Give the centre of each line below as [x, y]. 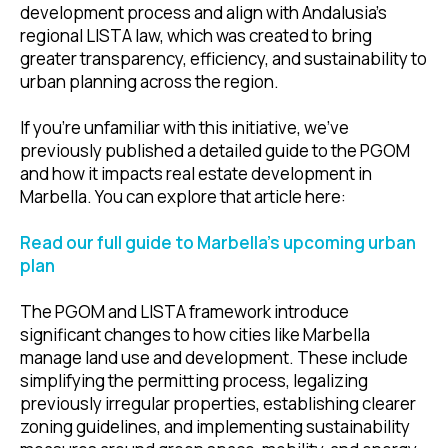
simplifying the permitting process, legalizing [194, 380]
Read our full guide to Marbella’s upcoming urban [218, 242]
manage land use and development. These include [214, 357]
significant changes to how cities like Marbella [195, 334]
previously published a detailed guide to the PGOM [215, 150]
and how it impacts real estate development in [196, 173]
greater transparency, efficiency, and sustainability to [223, 58]
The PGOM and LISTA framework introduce [184, 311]
